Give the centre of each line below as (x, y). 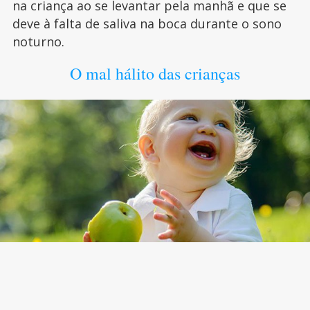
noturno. (38, 42)
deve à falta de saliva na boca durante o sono (147, 24)
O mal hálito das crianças (155, 73)
